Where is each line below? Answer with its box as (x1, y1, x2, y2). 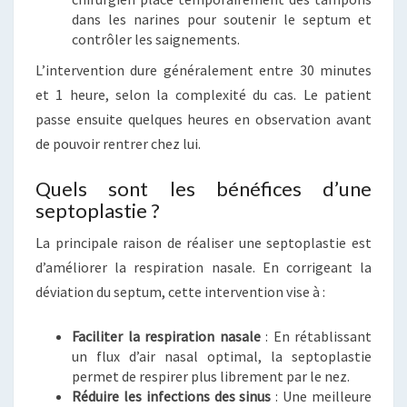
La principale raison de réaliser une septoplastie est (35, 233, 372, 252)
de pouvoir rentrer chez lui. (35, 134, 201, 153)
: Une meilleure (271, 387, 372, 405)
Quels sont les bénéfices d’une (35, 176, 372, 201)
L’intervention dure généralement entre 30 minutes (35, 61, 372, 79)
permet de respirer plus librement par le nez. (72, 367, 350, 385)
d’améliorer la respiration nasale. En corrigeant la (35, 258, 372, 276)
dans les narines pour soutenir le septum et (72, 10, 372, 28)
